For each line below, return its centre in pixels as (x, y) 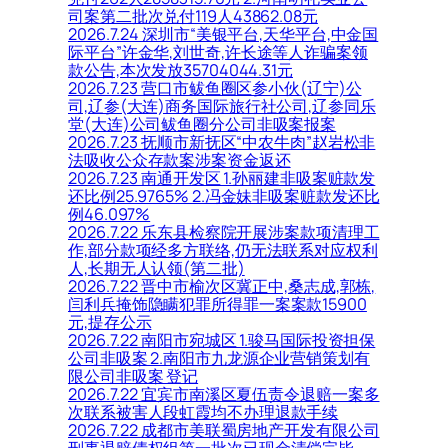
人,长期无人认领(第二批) (156, 268)
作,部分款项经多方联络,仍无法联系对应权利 (223, 250)
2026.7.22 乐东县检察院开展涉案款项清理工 (224, 232)
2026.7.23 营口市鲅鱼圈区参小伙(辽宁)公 (215, 88)
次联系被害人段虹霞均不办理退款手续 (203, 412)
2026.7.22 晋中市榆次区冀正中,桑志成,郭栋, (222, 286)
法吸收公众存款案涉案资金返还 (179, 160)
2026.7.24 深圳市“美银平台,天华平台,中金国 (223, 34)
